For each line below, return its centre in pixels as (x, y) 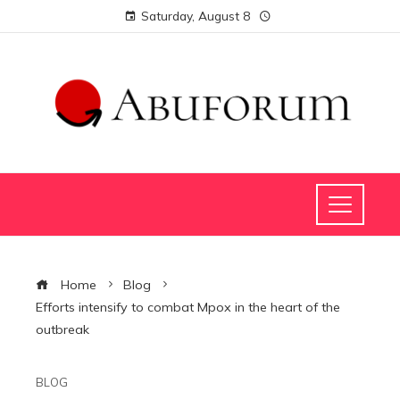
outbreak (62, 330)
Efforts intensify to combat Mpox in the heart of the (188, 308)
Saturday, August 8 (196, 16)
